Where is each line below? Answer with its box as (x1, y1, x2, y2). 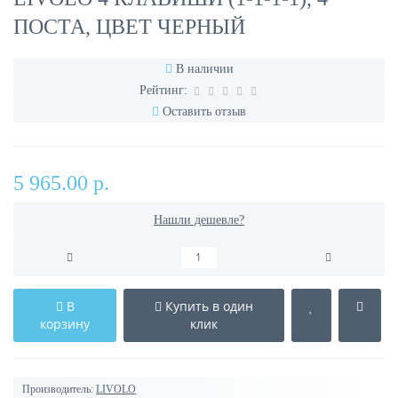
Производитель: (22, 383, 93, 395)
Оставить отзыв (163, 105, 246, 118)
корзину (40, 315, 90, 332)
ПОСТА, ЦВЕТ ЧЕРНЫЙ (13, 15, 245, 38)
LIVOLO (96, 383, 136, 395)
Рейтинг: (139, 84, 187, 97)
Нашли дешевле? (154, 213, 244, 227)
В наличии (175, 62, 234, 76)
